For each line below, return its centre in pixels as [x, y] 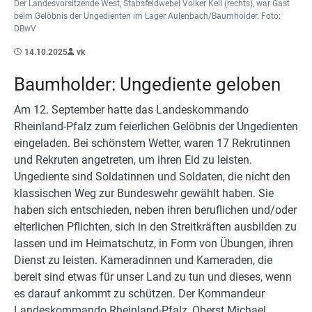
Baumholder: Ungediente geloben [147, 84]
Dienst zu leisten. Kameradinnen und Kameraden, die [143, 260]
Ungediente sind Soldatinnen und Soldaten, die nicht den [152, 176]
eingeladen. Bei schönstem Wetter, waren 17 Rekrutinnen [152, 143]
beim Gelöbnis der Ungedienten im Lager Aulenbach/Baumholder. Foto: [147, 16]
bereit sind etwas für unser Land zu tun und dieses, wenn [153, 276]
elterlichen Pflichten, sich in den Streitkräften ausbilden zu [155, 226]
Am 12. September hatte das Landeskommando [131, 109]
